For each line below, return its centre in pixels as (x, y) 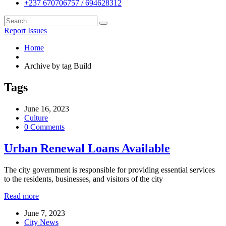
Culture (36, 118)
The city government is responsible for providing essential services (109, 169)
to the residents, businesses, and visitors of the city (83, 179)
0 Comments (44, 127)
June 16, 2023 (47, 108)
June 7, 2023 (45, 213)
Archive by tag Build (58, 66)
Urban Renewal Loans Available (87, 148)
